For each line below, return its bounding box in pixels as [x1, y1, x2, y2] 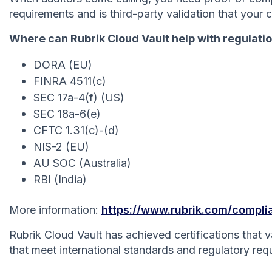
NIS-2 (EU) [33, 140, 89, 153]
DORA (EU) [33, 58, 92, 71]
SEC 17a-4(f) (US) [33, 90, 124, 104]
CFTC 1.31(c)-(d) [33, 123, 119, 137]
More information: [9, 203, 101, 216]
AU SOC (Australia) [33, 156, 131, 169]
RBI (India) [33, 172, 87, 186]
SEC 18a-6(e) [33, 107, 101, 120]
